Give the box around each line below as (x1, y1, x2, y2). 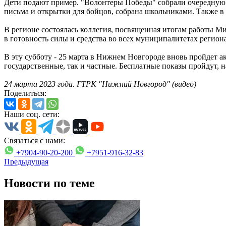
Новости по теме (4, 176, 95, 190)
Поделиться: (4, 88, 46, 97)
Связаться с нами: (4, 136, 65, 145)
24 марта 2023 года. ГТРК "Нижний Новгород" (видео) (4, 79, 196, 88)
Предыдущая (4, 157, 48, 166)
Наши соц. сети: (4, 109, 60, 119)
